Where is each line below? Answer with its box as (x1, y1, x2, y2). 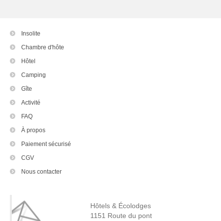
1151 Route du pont (90, 211, 152, 220)
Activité (21, 99, 40, 106)
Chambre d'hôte (21, 43, 64, 51)
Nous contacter (21, 168, 62, 175)
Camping (21, 71, 46, 78)
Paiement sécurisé (21, 140, 71, 147)
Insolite (21, 30, 40, 37)
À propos (21, 126, 45, 134)
